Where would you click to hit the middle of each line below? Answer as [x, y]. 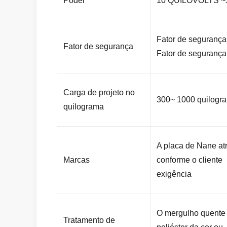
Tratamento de [89, 220]
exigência [174, 174]
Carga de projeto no [99, 92]
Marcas [77, 160]
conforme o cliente [190, 160]
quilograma [84, 107]
